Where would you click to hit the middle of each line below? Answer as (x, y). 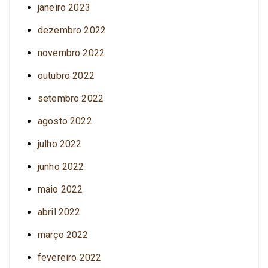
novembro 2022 (71, 53)
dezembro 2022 (72, 30)
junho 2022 (61, 166)
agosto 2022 (65, 121)
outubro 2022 (66, 75)
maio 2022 (60, 189)
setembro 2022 (71, 98)
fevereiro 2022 (70, 257)
